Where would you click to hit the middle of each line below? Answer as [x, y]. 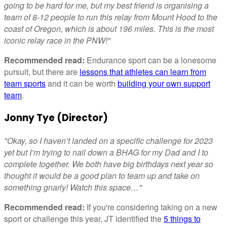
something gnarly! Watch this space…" [73, 187]
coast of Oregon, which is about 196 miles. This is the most [109, 29]
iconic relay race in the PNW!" [57, 41]
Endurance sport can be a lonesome [150, 60]
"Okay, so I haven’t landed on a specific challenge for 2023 [108, 140]
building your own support [164, 84]
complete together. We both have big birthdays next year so [109, 164]
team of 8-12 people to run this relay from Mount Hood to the [111, 17]
